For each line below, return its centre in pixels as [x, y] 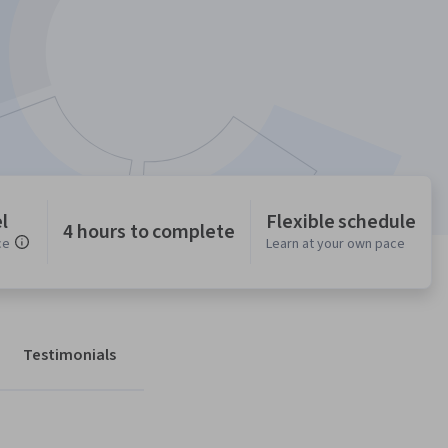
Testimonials [69, 355]
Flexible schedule [340, 222]
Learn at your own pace [335, 244]
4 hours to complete [149, 232]
